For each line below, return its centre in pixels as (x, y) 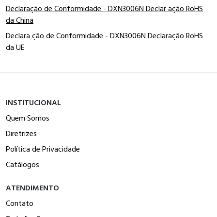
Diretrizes (21, 133)
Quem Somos (28, 118)
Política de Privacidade (43, 149)
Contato (20, 203)
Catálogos (23, 164)
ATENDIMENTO (32, 187)
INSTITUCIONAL (33, 102)
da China (20, 20)
